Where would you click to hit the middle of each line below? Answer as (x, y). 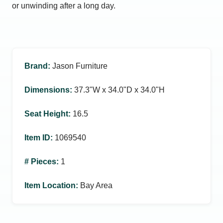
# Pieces (40, 162)
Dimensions (47, 90)
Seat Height (46, 114)
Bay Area (96, 185)
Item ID (37, 138)
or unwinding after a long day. (64, 6)
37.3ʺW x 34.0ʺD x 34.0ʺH (119, 90)
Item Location (50, 185)
